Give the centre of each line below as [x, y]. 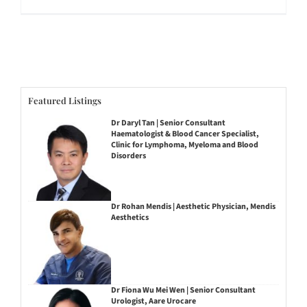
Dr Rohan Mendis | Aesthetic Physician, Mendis [193, 206]
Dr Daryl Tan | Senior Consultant [168, 123]
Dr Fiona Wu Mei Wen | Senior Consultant [183, 290]
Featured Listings [65, 100]
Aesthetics [130, 217]
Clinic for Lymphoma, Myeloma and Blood [184, 145]
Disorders [128, 156]
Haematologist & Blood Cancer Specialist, [185, 134]
